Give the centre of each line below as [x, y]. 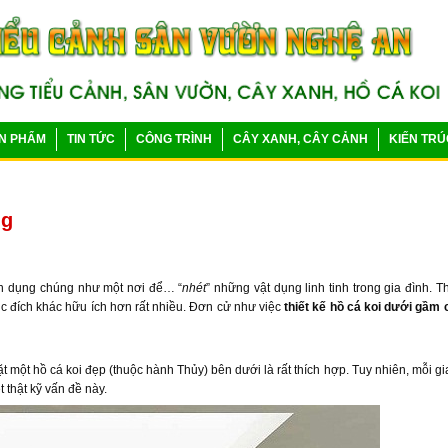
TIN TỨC [91, 139]
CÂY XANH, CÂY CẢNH [300, 139]
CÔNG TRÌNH [174, 139]
